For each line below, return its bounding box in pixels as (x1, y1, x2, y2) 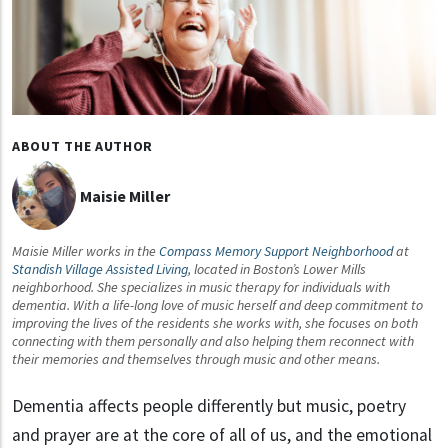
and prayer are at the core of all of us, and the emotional (12, 423, 432, 446)
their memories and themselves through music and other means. (12, 349, 380, 368)
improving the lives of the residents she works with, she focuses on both (12, 313, 418, 332)
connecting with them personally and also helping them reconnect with (12, 331, 414, 350)
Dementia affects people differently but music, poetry (12, 394, 406, 417)
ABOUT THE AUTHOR (12, 137, 154, 156)
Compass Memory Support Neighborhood (159, 241, 393, 260)
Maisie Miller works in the (12, 241, 159, 260)
